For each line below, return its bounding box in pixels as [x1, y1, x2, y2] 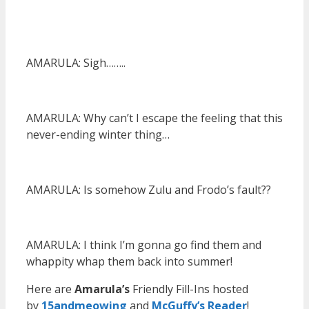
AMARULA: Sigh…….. [26, 54, 126, 70]
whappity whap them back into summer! [26, 253, 232, 269]
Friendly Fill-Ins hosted [130, 281, 248, 297]
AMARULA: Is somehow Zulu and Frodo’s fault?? [26, 181, 271, 197]
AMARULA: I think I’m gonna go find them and [26, 237, 261, 252]
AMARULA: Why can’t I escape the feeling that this [26, 110, 283, 126]
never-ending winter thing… [26, 126, 170, 142]
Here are [26, 281, 74, 297]
